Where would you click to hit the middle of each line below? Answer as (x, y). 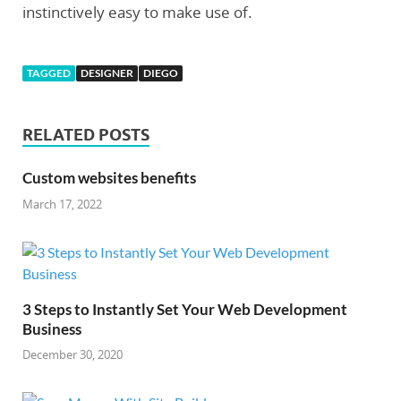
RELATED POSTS (86, 135)
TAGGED (49, 73)
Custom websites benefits (109, 178)
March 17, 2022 (62, 204)
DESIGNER (107, 73)
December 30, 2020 (73, 355)
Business (52, 328)
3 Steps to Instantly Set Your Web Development (185, 309)
